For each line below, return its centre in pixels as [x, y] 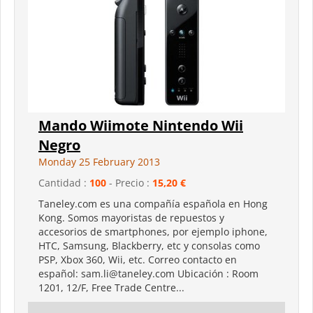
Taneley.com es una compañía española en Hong [153, 203]
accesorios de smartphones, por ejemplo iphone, [153, 231]
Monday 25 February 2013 [99, 161]
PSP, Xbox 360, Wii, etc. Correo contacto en [138, 259]
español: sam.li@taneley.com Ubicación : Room [148, 273]
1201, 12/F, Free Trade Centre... [111, 287]
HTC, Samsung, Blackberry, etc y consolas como [149, 245]
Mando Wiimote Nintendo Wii [141, 125]
